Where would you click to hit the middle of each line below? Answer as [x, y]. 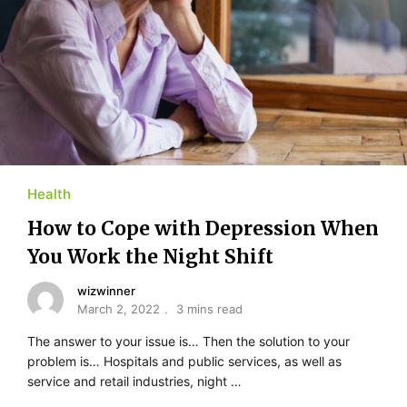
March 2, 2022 [119, 309]
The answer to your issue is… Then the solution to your [189, 342]
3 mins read [209, 309]
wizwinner [106, 291]
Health [49, 194]
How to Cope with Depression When [203, 229]
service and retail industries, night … [134, 382]
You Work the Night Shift [150, 257]
